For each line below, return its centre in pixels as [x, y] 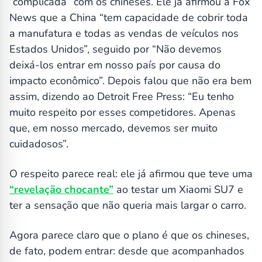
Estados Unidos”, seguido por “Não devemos [116, 49]
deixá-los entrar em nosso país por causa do [115, 65]
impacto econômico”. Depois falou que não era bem [130, 81]
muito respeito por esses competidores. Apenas [123, 113]
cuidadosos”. [39, 144]
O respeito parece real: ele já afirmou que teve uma [131, 174]
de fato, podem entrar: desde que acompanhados [127, 251]
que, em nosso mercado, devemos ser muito [113, 128]
